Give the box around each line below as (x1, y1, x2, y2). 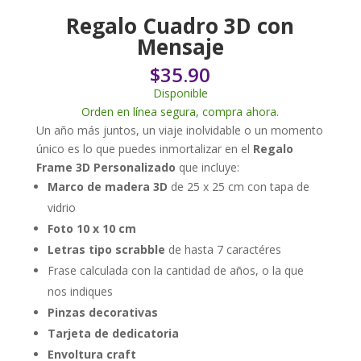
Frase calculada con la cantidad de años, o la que (47, 262, 304, 278)
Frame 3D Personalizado (35, 159, 176, 175)
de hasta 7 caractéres (164, 241, 281, 257)
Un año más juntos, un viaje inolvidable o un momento (35, 122, 323, 138)
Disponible (161, 85, 208, 101)
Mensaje (136, 31, 224, 61)
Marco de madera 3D (47, 178, 168, 194)
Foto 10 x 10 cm (47, 220, 136, 236)
